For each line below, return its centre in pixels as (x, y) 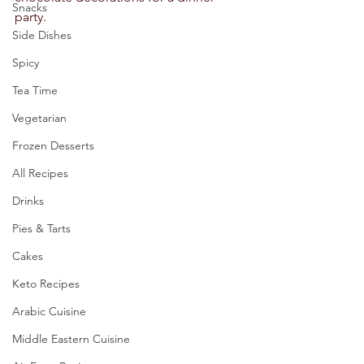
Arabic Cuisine (49, 311)
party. (35, 17)
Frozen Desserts (53, 145)
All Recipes (40, 173)
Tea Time (35, 90)
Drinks (28, 201)
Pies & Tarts (41, 228)
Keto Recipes (46, 284)
